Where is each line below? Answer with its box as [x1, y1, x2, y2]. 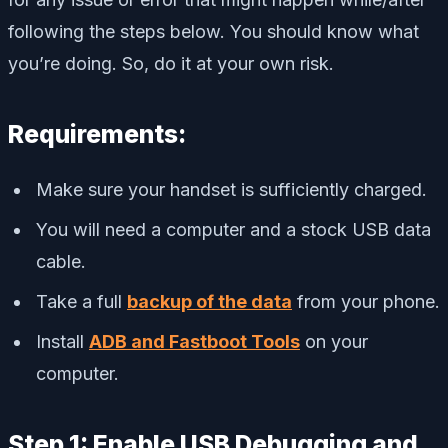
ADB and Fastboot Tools [89, 331, 300, 353]
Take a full [36, 291, 127, 313]
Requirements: [8, 119, 186, 150]
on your [300, 331, 368, 353]
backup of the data [127, 291, 292, 313]
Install [36, 331, 89, 353]
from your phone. [292, 291, 440, 313]
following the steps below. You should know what [8, 21, 419, 43]
